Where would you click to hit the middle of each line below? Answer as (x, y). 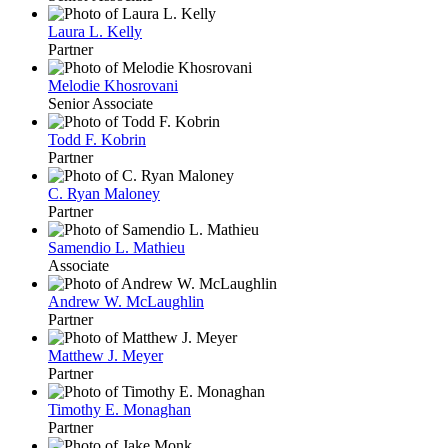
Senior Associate (100, 104)
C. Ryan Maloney (104, 194)
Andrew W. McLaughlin (126, 302)
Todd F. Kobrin (97, 140)
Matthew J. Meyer (105, 356)
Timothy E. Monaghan (119, 410)
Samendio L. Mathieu (116, 248)
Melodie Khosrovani (113, 86)
